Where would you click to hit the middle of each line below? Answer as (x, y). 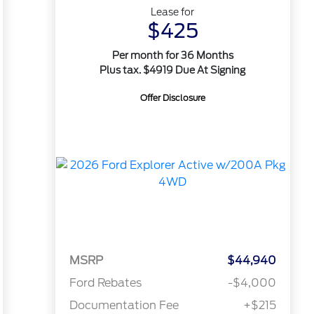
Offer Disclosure (172, 98)
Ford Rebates (105, 283)
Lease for (173, 12)
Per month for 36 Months (172, 55)
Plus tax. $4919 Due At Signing (173, 70)
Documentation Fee (124, 306)
